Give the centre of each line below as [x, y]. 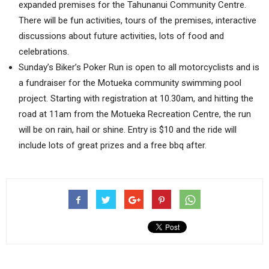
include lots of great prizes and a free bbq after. [113, 146]
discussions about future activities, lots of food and [121, 36]
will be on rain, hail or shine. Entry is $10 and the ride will [128, 130]
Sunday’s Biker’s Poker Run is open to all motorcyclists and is [139, 68]
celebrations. [44, 52]
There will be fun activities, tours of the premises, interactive [138, 21]
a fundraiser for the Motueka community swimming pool [130, 83]
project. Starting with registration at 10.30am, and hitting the [136, 99]
